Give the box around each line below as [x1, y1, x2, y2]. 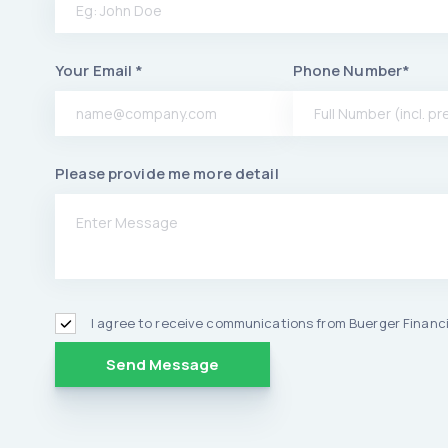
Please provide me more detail [55, 163, 279, 184]
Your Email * [55, 60, 144, 81]
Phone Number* [292, 60, 411, 81]
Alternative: [55, 408, 142, 430]
